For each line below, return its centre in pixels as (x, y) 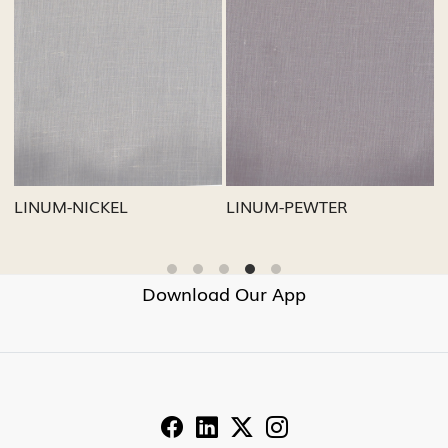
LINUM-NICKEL (71, 205)
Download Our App (224, 292)
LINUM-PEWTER (287, 205)
